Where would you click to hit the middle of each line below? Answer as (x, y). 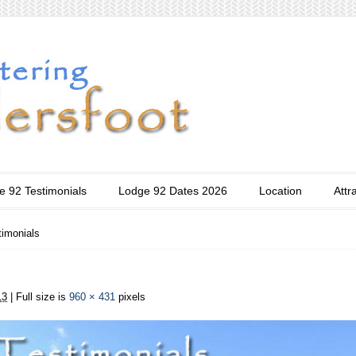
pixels (130, 297)
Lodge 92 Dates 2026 (173, 191)
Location (281, 191)
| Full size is (38, 297)
